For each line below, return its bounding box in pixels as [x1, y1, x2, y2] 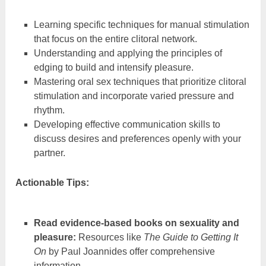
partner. [33, 148, 65, 159]
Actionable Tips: [15, 177, 90, 188]
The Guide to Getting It [143, 232, 238, 242]
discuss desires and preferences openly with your [33, 134, 241, 144]
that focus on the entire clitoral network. [33, 34, 197, 45]
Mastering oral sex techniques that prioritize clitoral [33, 77, 246, 87]
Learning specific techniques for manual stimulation [33, 20, 249, 30]
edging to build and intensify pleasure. [33, 62, 194, 73]
